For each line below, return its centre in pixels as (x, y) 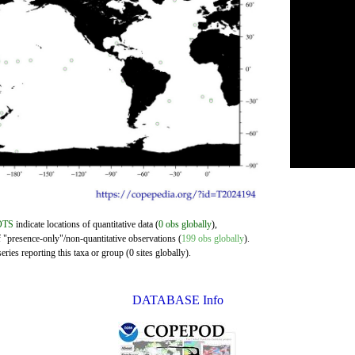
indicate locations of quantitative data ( (86, 224)
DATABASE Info (177, 300)
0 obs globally (185, 224)
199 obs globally (213, 239)
